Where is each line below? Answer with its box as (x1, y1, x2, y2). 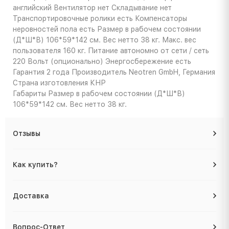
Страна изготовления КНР (13, 79, 106, 87)
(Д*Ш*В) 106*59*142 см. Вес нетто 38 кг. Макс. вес (13, 36, 196, 44)
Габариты (13, 89, 46, 98)
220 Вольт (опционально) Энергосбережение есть (13, 57, 191, 66)
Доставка (13, 192, 49, 200)
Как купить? (13, 161, 58, 169)
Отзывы (13, 129, 40, 138)
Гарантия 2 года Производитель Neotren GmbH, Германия (13, 68, 215, 77)
